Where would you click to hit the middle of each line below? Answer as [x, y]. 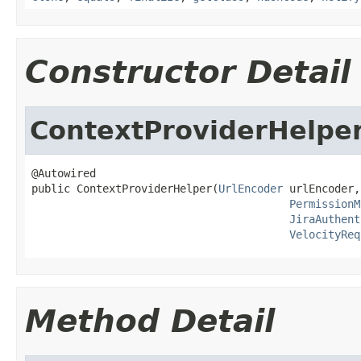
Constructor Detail [188, 72]
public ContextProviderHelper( [125, 188]
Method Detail [150, 321]
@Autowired [64, 173]
